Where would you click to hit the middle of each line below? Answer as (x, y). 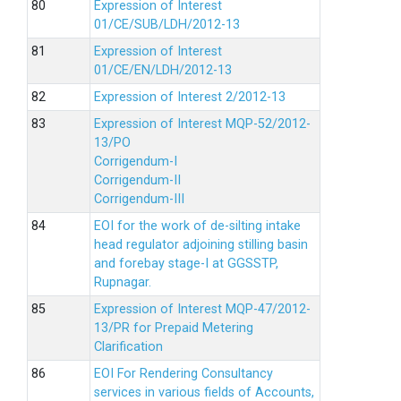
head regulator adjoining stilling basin (201, 245)
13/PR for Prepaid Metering (174, 328)
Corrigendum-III (139, 199)
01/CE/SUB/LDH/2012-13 (167, 25)
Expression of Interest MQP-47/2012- (202, 309)
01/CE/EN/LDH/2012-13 (163, 70)
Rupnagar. (123, 282)
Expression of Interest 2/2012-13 (190, 97)
